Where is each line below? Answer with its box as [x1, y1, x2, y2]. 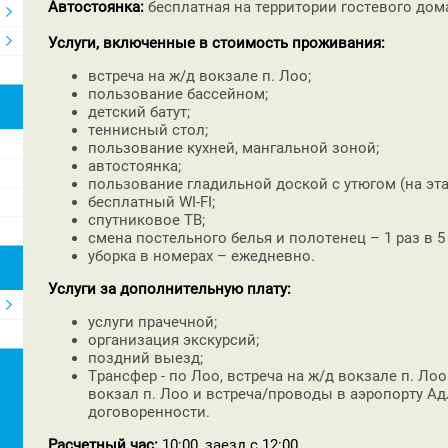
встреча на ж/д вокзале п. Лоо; [88, 66, 315, 85]
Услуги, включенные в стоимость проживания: [48, 33, 389, 52]
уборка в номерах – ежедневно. [88, 246, 315, 265]
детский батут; [88, 102, 190, 121]
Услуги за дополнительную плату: [48, 279, 291, 298]
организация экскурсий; [88, 330, 259, 349]
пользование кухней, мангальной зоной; [88, 138, 379, 157]
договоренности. [88, 402, 210, 421]
